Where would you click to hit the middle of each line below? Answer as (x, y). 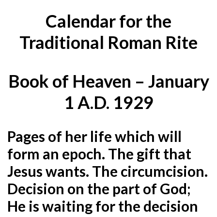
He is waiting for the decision (103, 206)
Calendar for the (108, 21)
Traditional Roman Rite (108, 42)
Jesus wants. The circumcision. (108, 171)
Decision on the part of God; (99, 188)
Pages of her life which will (94, 136)
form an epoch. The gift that (99, 153)
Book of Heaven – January (108, 81)
